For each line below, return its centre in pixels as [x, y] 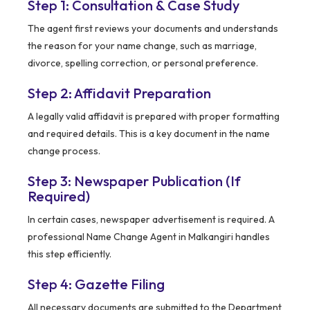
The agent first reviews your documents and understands [153, 28]
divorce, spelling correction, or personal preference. [143, 63]
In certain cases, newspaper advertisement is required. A [151, 219]
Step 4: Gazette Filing [96, 284]
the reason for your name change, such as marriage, [142, 45]
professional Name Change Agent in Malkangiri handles [149, 236]
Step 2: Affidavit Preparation [119, 93]
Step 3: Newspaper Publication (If [134, 181]
